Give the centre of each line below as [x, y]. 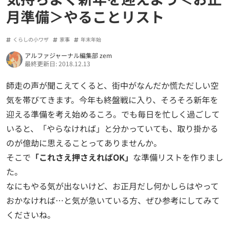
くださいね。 [31, 214]
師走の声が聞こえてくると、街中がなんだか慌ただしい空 [112, 85]
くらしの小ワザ [31, 39]
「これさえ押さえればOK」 [82, 157]
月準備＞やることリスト [85, 16]
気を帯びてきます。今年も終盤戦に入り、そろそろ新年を [112, 99]
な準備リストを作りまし [178, 157]
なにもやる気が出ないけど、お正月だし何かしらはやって [112, 186]
